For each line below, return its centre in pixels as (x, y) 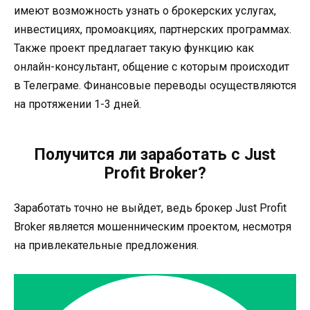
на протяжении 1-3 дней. (77, 104)
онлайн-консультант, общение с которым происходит (152, 67)
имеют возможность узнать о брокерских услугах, (145, 11)
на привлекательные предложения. (106, 246)
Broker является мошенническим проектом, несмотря (153, 227)
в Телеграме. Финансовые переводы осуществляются (155, 86)
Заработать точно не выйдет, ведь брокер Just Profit (150, 208)
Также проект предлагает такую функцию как (134, 48)
